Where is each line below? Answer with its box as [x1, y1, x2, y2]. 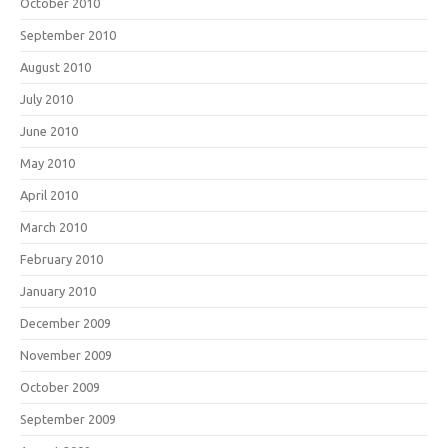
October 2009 [20, 379, 100, 394]
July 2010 [20, 91, 73, 106]
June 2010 [20, 123, 78, 138]
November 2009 [20, 347, 112, 362]
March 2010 [20, 219, 87, 234]
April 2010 [20, 187, 78, 202]
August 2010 [20, 59, 91, 74]
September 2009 [20, 411, 116, 426]
